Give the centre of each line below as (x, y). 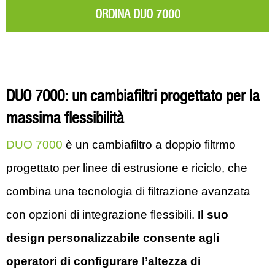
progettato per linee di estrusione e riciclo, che (127, 168)
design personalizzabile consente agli (113, 238)
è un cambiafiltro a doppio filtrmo (149, 145)
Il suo (213, 215)
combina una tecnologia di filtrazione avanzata (128, 191)
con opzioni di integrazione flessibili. (102, 215)
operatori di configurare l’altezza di (103, 261)
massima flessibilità (65, 119)
